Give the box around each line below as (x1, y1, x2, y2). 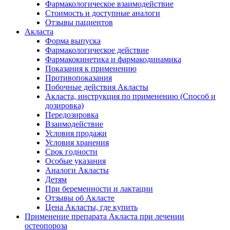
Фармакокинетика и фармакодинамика (45, 54, 181, 64)
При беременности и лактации (45, 184, 153, 193)
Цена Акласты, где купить (45, 202, 138, 212)
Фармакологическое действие (45, 45, 149, 54)
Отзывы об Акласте (45, 193, 114, 202)
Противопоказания (45, 73, 112, 82)
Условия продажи (45, 128, 107, 138)
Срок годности (45, 147, 98, 156)
